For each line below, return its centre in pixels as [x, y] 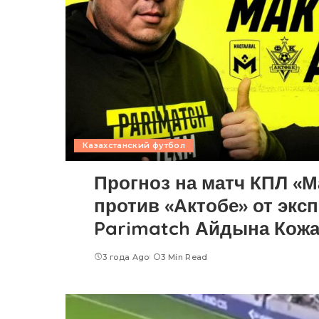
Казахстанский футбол [134, 146]
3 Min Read [184, 257]
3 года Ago [126, 257]
